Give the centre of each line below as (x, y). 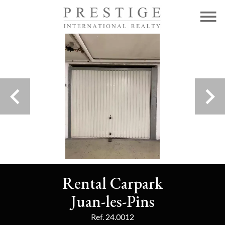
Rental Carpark (113, 183)
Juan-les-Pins (113, 201)
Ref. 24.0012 (113, 217)
